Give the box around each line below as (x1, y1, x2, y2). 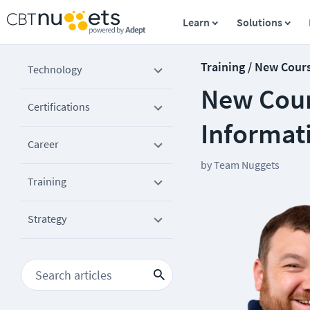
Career (28, 137, 59, 151)
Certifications (28, 100, 90, 113)
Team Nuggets (214, 158, 280, 172)
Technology (28, 62, 82, 76)
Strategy (28, 212, 66, 226)
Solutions (236, 15, 282, 29)
